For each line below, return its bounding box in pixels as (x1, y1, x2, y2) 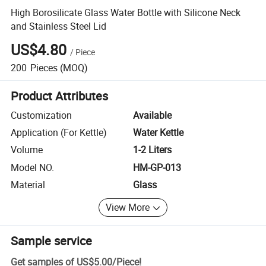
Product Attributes (11, 87, 109, 104)
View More (106, 201, 150, 214)
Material (11, 178, 46, 192)
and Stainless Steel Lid (11, 19, 107, 33)
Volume (11, 143, 43, 157)
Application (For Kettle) (11, 126, 107, 140)
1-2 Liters (133, 143, 172, 157)
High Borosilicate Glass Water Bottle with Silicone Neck (11, 5, 241, 19)
